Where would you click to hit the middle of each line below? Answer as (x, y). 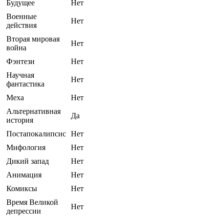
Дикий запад (28, 161)
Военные (22, 17)
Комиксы (22, 189)
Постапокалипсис (36, 134)
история (20, 120)
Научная (20, 75)
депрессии (24, 211)
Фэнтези (21, 62)
